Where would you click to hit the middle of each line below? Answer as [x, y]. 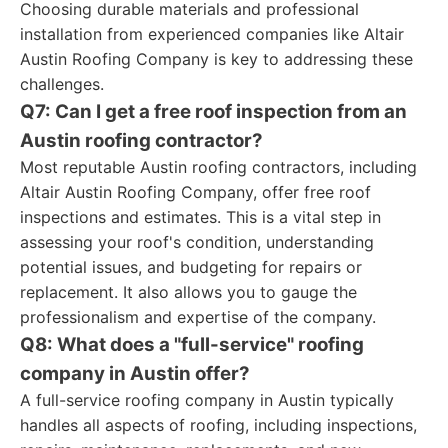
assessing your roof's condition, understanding [197, 242]
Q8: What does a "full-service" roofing [192, 344]
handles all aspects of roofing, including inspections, [218, 425]
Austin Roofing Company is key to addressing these [216, 59]
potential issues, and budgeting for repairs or [191, 267]
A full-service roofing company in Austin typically [207, 400]
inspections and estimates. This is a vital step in [200, 217]
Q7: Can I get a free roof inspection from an [213, 111]
